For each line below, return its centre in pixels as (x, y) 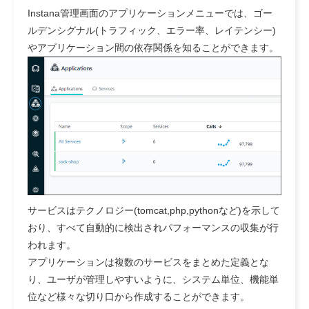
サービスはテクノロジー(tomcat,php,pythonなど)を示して (154, 210)
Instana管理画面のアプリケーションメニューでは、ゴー (150, 13)
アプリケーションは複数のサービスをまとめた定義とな (148, 262)
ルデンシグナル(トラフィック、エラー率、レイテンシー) (152, 30)
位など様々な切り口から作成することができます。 (139, 296)
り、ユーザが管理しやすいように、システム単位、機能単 (153, 279)
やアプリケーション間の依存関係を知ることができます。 (153, 47)
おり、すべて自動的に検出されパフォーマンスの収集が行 (153, 227)
